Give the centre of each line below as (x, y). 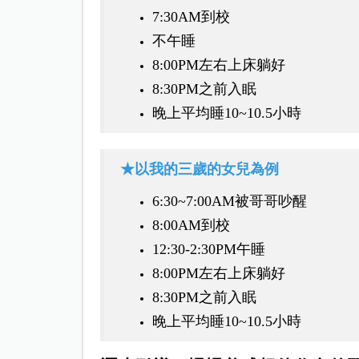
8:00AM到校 (191, 226)
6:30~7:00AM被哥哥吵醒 (229, 202)
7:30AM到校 (191, 17)
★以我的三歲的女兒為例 (199, 169)
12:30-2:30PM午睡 (208, 250)
